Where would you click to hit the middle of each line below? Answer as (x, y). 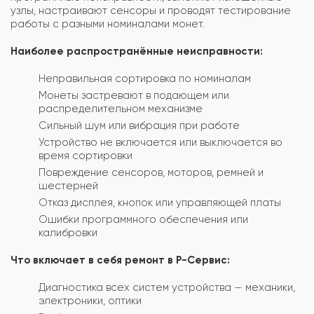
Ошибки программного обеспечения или (143, 219)
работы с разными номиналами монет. (108, 23)
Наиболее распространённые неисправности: (137, 51)
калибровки (68, 232)
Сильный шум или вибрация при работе (139, 125)
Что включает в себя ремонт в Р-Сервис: (120, 260)
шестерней (68, 185)
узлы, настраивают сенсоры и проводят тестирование (151, 10)
